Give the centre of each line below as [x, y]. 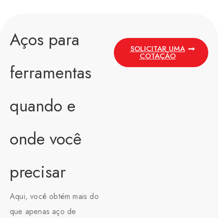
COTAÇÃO [157, 56]
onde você [46, 139]
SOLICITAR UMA [157, 48]
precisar [38, 172]
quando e [43, 106]
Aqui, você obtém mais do [54, 196]
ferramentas [51, 73]
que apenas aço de [43, 211]
